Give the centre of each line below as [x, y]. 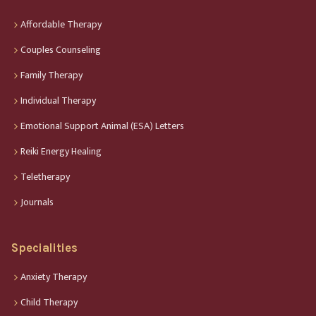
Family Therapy [51, 75]
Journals [37, 202]
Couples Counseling [61, 49]
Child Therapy [49, 302]
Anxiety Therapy [54, 276]
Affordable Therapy [61, 24]
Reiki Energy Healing [61, 151]
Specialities [44, 248]
